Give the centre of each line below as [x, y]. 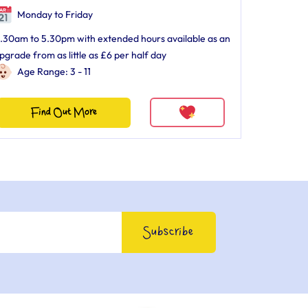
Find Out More [64, 112]
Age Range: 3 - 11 [54, 71]
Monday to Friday [54, 14]
